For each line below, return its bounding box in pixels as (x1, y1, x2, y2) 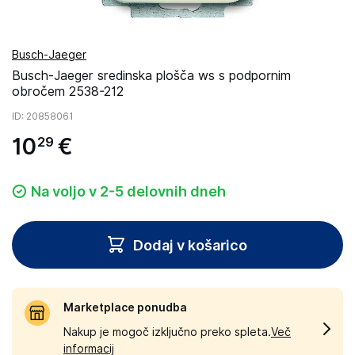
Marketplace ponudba (63, 301, 187, 314)
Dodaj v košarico (133, 236, 247, 254)
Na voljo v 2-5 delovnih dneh (31, 183, 226, 200)
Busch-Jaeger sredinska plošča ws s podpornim (12, 68, 291, 83)
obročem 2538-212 (12, 84, 124, 99)
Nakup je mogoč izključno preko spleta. (63, 326, 271, 338)
